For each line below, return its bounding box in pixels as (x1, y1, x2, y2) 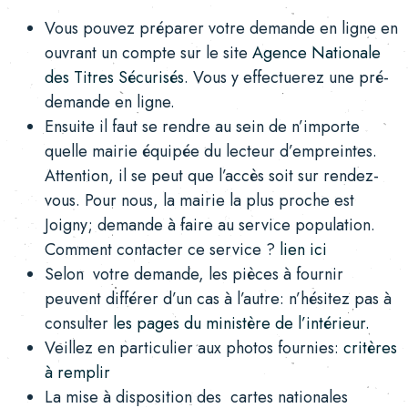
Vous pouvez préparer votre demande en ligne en (44, 16, 398, 41)
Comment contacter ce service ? (44, 238, 280, 262)
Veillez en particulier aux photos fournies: (44, 336, 343, 361)
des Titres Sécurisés (44, 66, 184, 90)
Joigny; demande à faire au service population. (44, 213, 380, 238)
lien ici (279, 238, 327, 262)
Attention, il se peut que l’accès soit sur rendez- (44, 164, 379, 189)
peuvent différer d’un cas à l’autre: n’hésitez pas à (44, 287, 392, 311)
